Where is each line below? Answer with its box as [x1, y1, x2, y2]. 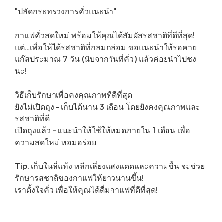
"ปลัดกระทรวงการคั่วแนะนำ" [15, 6, 116, 16]
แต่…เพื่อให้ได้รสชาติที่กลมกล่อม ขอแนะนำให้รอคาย [15, 42, 197, 52]
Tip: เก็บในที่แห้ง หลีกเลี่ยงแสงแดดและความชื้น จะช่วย [15, 161, 205, 170]
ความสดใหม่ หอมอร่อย [15, 137, 96, 147]
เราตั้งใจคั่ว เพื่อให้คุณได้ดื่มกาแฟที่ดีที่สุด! [15, 185, 158, 194]
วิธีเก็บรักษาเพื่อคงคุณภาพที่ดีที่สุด [15, 90, 132, 99]
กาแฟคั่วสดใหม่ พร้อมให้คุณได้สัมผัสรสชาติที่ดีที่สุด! [15, 30, 195, 40]
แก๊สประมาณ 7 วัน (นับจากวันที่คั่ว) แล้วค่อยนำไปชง [15, 54, 196, 63]
